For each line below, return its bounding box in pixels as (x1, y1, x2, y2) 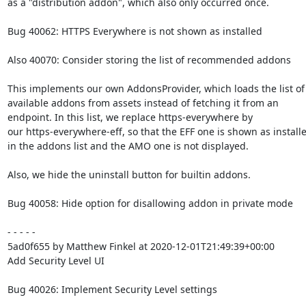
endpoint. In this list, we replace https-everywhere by (7, 111, 253, 124)
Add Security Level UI (7, 254, 105, 267)
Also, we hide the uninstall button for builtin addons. (7, 168, 251, 181)
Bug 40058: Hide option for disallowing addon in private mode (7, 197, 293, 210)
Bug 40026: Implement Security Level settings (7, 283, 217, 296)
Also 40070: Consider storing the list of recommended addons (7, 53, 291, 66)
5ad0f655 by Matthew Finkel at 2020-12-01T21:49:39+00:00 (7, 240, 275, 253)
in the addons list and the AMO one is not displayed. (7, 139, 249, 152)
